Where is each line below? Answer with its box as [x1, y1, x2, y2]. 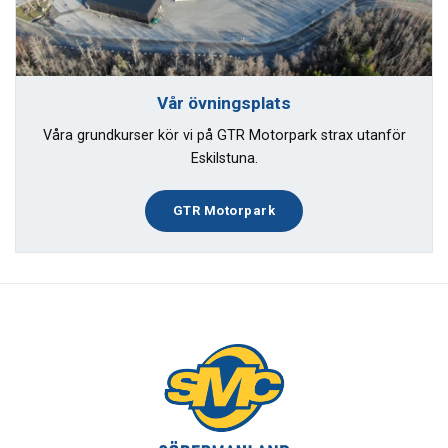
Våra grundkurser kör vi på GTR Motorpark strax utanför [42, 127, 406, 145]
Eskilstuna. [190, 150, 258, 168]
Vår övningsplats [157, 92, 291, 113]
